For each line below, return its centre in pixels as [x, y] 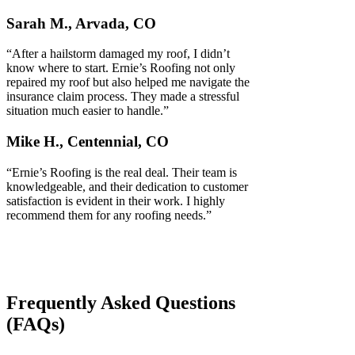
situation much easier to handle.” [88, 111]
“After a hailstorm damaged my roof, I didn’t [118, 54]
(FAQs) [36, 324]
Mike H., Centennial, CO [88, 142]
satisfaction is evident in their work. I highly [116, 200]
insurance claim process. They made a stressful [123, 97]
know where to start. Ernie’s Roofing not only [121, 68]
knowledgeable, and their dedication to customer [127, 186]
